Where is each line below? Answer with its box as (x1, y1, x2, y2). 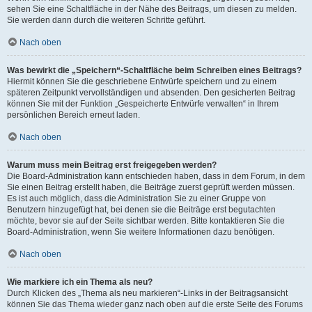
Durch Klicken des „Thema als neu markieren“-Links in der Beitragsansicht (7, 288, 288, 298)
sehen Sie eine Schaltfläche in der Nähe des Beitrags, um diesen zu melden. (7, 4, 297, 14)
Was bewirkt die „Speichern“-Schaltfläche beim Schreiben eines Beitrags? (7, 65, 302, 75)
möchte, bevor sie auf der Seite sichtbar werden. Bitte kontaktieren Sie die (7, 216, 285, 226)
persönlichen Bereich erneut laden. (7, 110, 140, 120)
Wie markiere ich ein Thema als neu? (7, 277, 153, 287)
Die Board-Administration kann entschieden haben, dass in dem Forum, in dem (7, 171, 305, 181)
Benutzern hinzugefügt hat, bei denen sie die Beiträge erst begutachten (7, 205, 276, 214)
